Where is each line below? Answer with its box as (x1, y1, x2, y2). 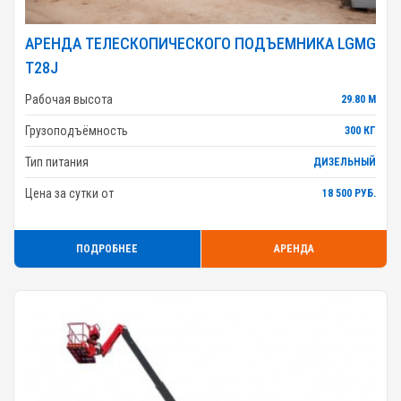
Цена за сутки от (25, 186, 114, 200)
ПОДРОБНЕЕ (76, 243, 139, 255)
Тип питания (25, 155, 89, 169)
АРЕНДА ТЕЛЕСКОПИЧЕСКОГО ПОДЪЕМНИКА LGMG (25, 34, 376, 53)
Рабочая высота (25, 92, 113, 107)
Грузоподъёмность (25, 124, 128, 138)
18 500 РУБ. (322, 187, 376, 200)
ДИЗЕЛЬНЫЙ (313, 156, 376, 168)
